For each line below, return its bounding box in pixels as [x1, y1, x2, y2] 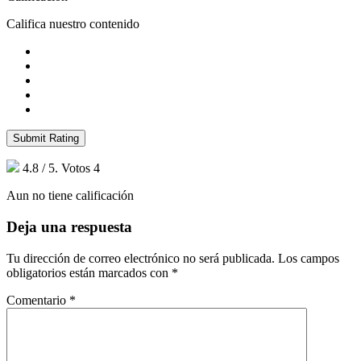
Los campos [278, 251, 339, 265]
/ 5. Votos [39, 161, 93, 176]
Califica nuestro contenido [6, 17, 139, 31]
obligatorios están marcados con [6, 265, 172, 280]
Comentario [6, 293, 69, 307]
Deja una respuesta [6, 218, 132, 235]
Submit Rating [13, 132, 79, 145]
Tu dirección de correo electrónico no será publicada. [6, 251, 275, 265]
